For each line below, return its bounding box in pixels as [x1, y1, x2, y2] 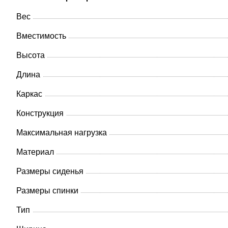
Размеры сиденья [16, 165, 83, 177]
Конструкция [16, 107, 64, 119]
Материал [16, 146, 54, 157]
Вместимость [16, 30, 66, 41]
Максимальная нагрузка [16, 126, 107, 138]
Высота [16, 49, 45, 61]
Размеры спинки [16, 184, 78, 196]
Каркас [16, 88, 42, 99]
